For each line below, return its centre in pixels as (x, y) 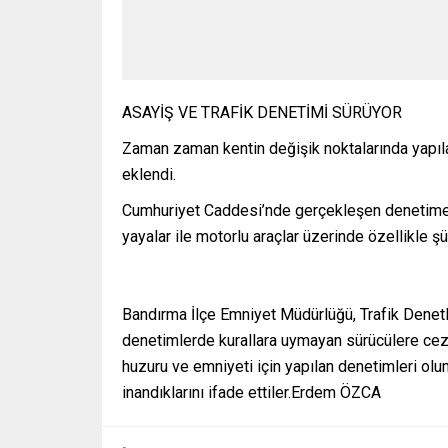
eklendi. (149, 175)
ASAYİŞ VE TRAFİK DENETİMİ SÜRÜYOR (262, 113)
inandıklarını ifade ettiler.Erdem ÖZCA (251, 393)
